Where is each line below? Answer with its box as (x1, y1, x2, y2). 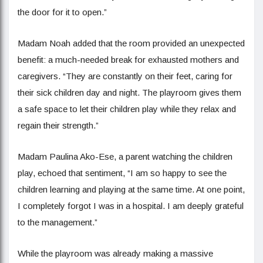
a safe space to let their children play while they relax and (18, 104, 236, 114)
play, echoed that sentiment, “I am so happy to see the (18, 168, 227, 178)
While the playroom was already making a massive (18, 248, 213, 258)
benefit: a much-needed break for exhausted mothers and (18, 55, 239, 65)
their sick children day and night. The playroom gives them (18, 87, 241, 97)
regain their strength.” (18, 120, 99, 130)
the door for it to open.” (18, 7, 107, 17)
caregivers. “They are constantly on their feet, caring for (18, 71, 232, 81)
